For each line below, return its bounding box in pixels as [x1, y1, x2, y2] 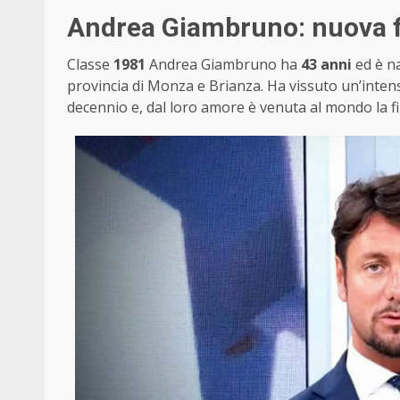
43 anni [297, 54, 352, 75]
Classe [67, 54, 113, 75]
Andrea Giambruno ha [146, 54, 297, 75]
